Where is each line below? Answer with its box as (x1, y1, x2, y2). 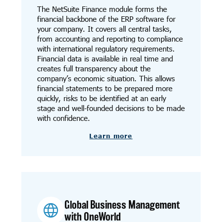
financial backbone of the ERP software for (37, 13, 175, 24)
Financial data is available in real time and (37, 53, 173, 63)
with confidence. (37, 112, 90, 123)
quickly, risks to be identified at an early (37, 93, 166, 103)
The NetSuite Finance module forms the (37, 3, 167, 14)
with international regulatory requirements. (37, 43, 175, 54)
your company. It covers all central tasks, (37, 23, 172, 34)
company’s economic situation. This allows (37, 73, 175, 83)
